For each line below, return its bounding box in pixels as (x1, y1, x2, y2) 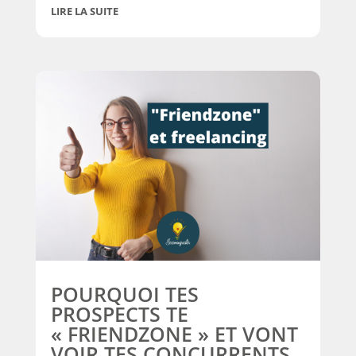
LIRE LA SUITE (50, 4, 118, 19)
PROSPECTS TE (50, 300, 188, 327)
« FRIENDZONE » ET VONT (50, 319, 298, 347)
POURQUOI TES (50, 280, 199, 308)
